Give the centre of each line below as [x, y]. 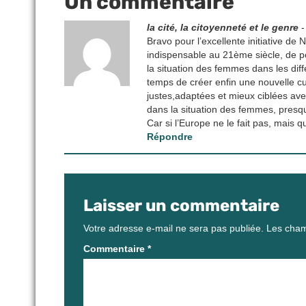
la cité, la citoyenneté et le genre [223, 28]
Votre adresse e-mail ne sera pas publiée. [173, 228]
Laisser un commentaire [181, 206]
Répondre [170, 137]
